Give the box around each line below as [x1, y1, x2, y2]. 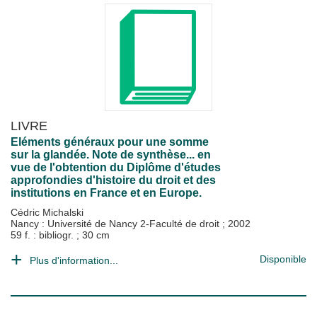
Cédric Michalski [11, 207, 83, 218]
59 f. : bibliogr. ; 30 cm [11, 229, 110, 241]
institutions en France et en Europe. [11, 187, 202, 199]
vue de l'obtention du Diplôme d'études [11, 161, 221, 173]
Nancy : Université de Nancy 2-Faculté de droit [11, 218, 222, 229]
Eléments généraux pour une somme [11, 136, 209, 148]
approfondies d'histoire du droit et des [11, 174, 216, 186]
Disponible [260, 253, 306, 265]
